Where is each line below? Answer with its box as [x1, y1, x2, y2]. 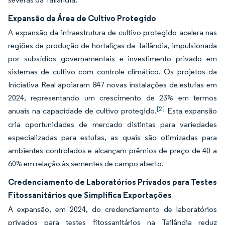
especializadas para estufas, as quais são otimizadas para [8, 133, 217, 142]
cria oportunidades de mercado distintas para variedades [8, 120, 217, 129]
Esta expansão [165, 106, 217, 116]
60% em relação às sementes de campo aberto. [8, 159, 164, 168]
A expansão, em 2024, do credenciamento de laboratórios [8, 204, 217, 214]
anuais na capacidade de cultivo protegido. [8, 106, 157, 116]
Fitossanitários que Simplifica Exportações [8, 190, 172, 200]
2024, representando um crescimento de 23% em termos [8, 93, 217, 102]
